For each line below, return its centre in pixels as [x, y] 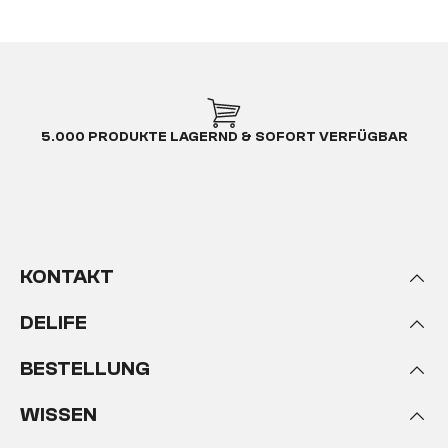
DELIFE [53, 322]
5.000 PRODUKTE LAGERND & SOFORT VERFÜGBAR [224, 137]
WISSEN [58, 414]
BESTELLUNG [85, 368]
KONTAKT [67, 276]
